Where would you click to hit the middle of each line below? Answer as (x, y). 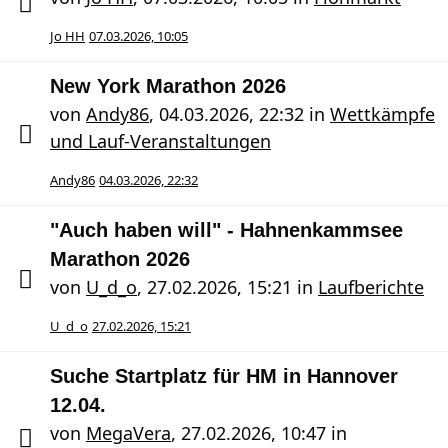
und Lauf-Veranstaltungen (160, 141)
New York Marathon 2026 (168, 86)
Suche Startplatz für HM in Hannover (224, 376)
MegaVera (128, 433)
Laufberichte (371, 287)
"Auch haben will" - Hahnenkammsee (226, 230)
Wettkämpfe (382, 114)
